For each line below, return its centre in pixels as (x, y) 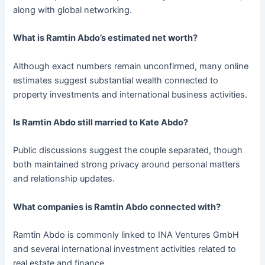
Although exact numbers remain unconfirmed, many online (131, 66)
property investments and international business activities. (130, 94)
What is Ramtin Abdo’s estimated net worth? (106, 38)
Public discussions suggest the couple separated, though (128, 151)
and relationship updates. (64, 179)
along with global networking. (73, 10)
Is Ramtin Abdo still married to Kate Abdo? (101, 123)
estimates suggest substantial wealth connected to (116, 80)
